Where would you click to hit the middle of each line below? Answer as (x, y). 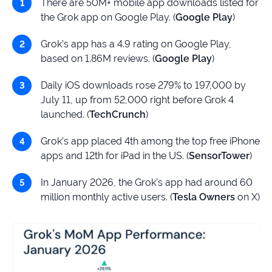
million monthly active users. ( (107, 197)
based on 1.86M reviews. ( (98, 59)
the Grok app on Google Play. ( (108, 18)
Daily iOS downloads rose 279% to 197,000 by (143, 86)
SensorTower (219, 156)
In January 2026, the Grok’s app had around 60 (147, 183)
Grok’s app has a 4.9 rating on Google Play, (136, 44)
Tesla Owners (204, 197)
